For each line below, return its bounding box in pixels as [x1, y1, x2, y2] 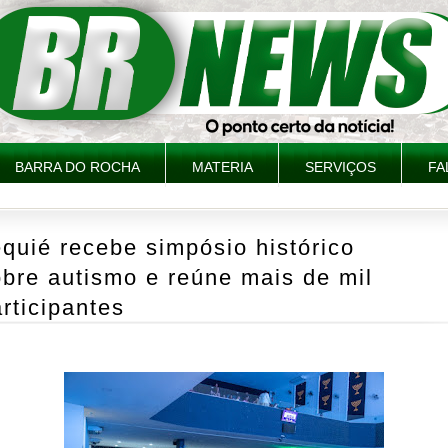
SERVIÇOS [305, 159, 376, 175]
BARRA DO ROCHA [15, 159, 140, 175]
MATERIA [192, 159, 253, 175]
